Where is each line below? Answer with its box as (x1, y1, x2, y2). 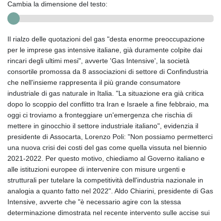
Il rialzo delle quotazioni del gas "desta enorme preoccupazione (7, 35, 205, 43)
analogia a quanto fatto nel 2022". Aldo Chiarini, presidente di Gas (7, 186, 213, 195)
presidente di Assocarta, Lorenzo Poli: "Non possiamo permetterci (7, 132, 213, 141)
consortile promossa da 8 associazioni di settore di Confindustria (7, 67, 208, 75)
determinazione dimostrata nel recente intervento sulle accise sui (7, 208, 210, 217)
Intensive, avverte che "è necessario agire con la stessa (7, 197, 181, 206)
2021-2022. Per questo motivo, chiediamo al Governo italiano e (7, 154, 205, 162)
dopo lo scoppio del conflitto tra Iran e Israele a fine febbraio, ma (7, 100, 209, 108)
